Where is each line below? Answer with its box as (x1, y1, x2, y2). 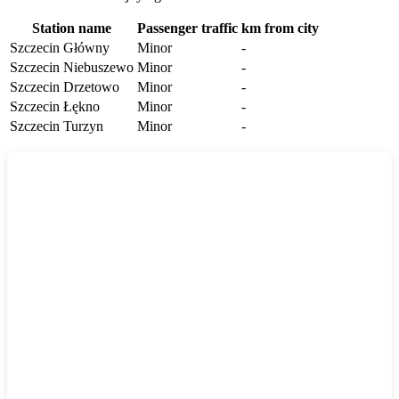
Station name (32, 20, 111, 36)
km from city (241, 20, 319, 36)
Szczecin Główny (10, 39, 110, 55)
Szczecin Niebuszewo (10, 59, 134, 75)
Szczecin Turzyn (10, 118, 103, 134)
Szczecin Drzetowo (10, 78, 119, 94)
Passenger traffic (137, 20, 238, 36)
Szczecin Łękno (10, 98, 100, 114)
